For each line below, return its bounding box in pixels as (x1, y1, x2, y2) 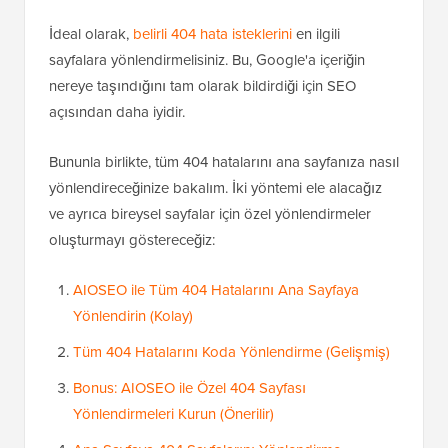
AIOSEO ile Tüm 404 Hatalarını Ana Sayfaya (73, 279, 359, 302)
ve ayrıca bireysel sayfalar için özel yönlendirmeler (49, 203, 371, 226)
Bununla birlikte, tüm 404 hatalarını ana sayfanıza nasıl (49, 151, 399, 174)
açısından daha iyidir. (49, 101, 185, 124)
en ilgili (292, 23, 340, 46)
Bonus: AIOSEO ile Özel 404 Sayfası (73, 377, 306, 400)
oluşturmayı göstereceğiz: (49, 229, 215, 252)
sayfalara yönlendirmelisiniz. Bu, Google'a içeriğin (49, 49, 365, 72)
